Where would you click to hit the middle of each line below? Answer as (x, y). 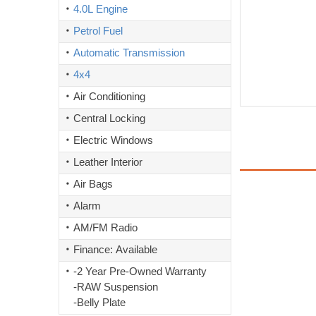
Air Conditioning (109, 96)
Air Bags (93, 184)
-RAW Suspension (117, 287)
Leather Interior (108, 162)
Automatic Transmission (129, 53)
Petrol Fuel (98, 31)
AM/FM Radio (105, 227)
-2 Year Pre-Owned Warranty (141, 271)
